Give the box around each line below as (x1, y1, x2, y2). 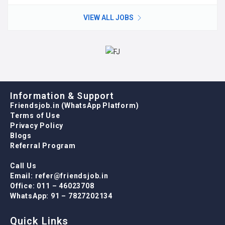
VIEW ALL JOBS (83, 14, 135, 22)
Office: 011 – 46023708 (10, 182, 94, 190)
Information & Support (10, 90, 115, 101)
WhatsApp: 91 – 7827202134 (10, 192, 113, 200)
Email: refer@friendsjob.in (10, 172, 108, 180)
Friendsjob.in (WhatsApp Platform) (10, 101, 139, 109)
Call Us (10, 162, 37, 170)
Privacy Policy (10, 122, 64, 130)
